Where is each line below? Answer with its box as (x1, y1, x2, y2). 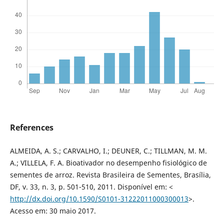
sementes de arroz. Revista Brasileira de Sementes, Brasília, (9, 170, 211, 180)
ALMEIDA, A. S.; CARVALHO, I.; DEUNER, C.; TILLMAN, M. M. (9, 146, 207, 156)
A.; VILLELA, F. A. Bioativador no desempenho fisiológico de (9, 158, 207, 168)
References (9, 122, 53, 133)
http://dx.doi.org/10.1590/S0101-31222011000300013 (9, 194, 188, 204)
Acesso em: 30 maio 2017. (9, 206, 96, 216)
